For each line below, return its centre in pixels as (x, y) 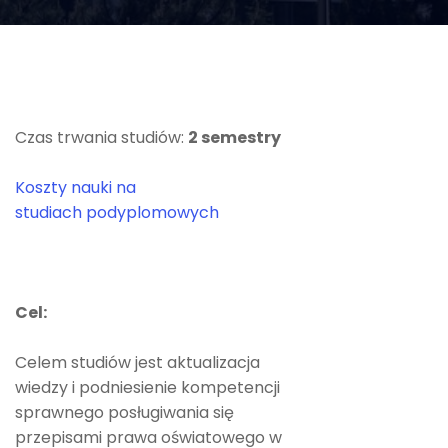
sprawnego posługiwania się (124, 412)
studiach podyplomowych (117, 212)
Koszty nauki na (75, 187)
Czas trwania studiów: (101, 137)
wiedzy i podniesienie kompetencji (147, 387)
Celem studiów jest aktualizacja (137, 362)
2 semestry (234, 137)
